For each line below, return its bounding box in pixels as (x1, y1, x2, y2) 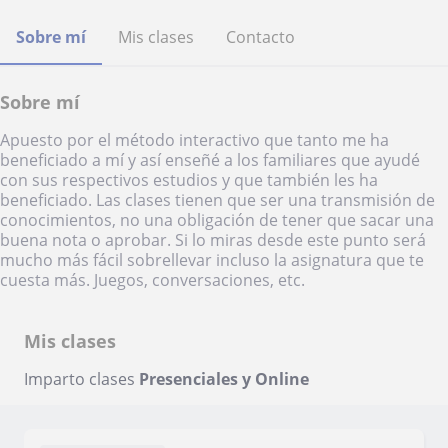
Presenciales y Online (139, 368, 309, 390)
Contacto (226, 26, 295, 48)
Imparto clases (24, 368, 139, 390)
